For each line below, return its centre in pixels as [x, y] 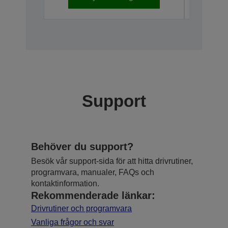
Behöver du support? [82, 146]
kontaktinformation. [65, 183]
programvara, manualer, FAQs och [93, 172]
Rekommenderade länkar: [93, 195]
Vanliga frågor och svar [73, 222]
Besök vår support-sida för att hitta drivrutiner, [112, 161]
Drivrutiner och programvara [81, 208]
